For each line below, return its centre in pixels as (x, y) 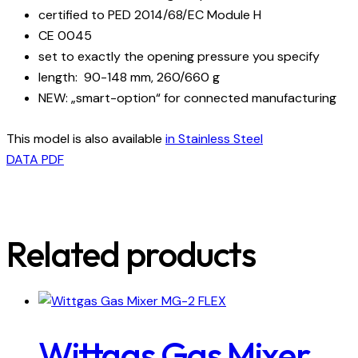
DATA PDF (35, 160)
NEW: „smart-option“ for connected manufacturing (187, 98)
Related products (131, 255)
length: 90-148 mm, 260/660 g (129, 78)
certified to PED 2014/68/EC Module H (150, 15)
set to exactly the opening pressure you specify (179, 57)
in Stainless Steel (214, 139)
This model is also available (86, 139)
